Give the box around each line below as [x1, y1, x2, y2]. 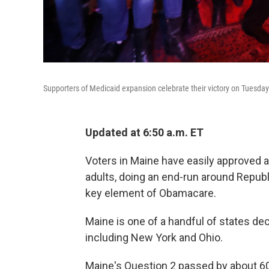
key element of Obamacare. [85, 186, 216, 199]
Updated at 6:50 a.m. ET [85, 125, 204, 139]
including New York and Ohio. [85, 231, 223, 244]
